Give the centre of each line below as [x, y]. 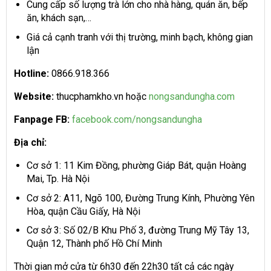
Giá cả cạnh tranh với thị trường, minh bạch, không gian [139, 37]
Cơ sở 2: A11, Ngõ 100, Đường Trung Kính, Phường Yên [140, 198]
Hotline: [31, 73]
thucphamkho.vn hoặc [100, 96]
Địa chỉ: [30, 142]
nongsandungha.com [192, 96]
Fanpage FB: [42, 119]
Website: [34, 96]
